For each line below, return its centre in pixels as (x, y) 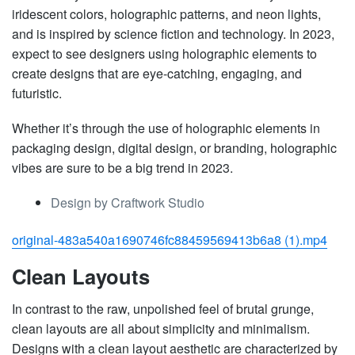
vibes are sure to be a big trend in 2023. (122, 167)
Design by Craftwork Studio (127, 202)
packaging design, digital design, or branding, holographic (174, 147)
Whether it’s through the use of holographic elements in (166, 128)
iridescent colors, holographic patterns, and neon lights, (166, 13)
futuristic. (37, 93)
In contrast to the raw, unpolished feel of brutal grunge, (163, 308)
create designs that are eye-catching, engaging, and (157, 73)
